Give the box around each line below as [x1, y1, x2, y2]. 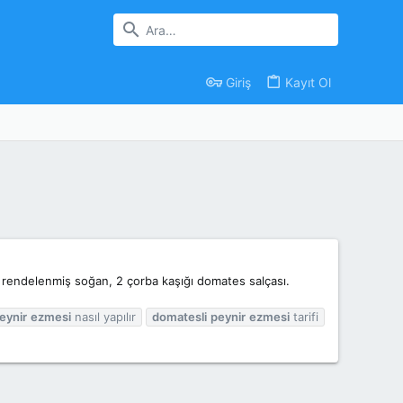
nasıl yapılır [71, 309, 136, 324]
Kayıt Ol [285, 74, 331, 90]
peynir [210, 309, 246, 324]
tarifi [290, 309, 318, 324]
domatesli [152, 309, 207, 324]
